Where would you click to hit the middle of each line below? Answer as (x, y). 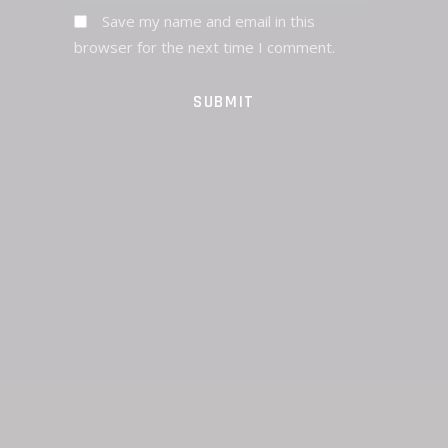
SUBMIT (224, 101)
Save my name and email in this (208, 20)
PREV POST (111, 300)
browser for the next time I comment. (204, 46)
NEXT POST (336, 300)
